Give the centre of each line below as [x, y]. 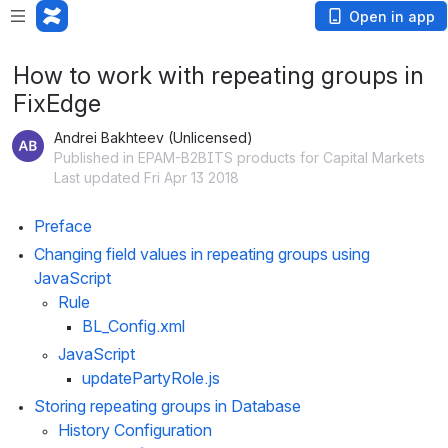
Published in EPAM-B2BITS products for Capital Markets [239, 157]
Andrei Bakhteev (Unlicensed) [153, 137]
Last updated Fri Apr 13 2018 [146, 177]
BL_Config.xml [133, 326]
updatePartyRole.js [151, 378]
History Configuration [135, 430]
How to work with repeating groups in [218, 75]
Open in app [392, 16]
